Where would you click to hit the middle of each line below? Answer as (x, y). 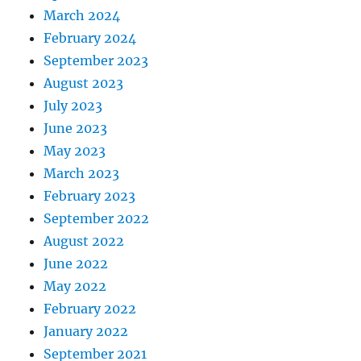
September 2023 (96, 61)
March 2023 (82, 174)
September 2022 (97, 219)
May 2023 (75, 151)
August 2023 (84, 83)
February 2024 (90, 38)
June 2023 (76, 129)
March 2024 (82, 16)
